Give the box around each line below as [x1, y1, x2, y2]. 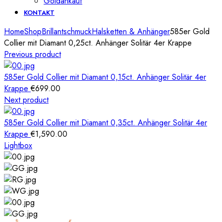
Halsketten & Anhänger [92, 26, 170, 37]
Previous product [4, 49, 61, 60]
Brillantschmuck [42, 26, 92, 37]
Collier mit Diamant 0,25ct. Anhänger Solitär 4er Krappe [4, 37, 192, 49]
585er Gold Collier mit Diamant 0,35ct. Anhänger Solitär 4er [4, 117, 207, 128]
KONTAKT [24, 8, 55, 17]
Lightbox [4, 140, 32, 151]
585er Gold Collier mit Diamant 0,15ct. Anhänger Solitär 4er [4, 71, 206, 83]
